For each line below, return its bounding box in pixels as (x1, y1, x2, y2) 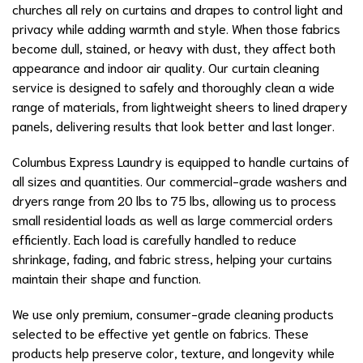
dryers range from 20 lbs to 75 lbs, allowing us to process (12, 191, 336, 209)
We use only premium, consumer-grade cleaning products (12, 305, 334, 322)
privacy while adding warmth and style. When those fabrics (12, 19, 340, 37)
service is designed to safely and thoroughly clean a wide (12, 78, 335, 96)
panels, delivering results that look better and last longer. (12, 117, 335, 135)
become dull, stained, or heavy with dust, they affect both (12, 39, 335, 57)
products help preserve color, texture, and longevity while (12, 344, 335, 361)
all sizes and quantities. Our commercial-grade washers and (12, 172, 347, 190)
